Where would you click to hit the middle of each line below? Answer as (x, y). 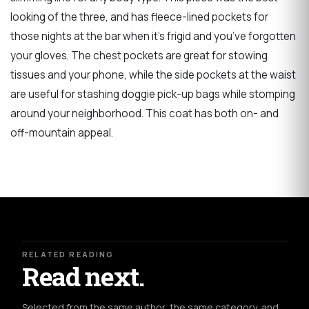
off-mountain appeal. (62, 133)
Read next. (83, 277)
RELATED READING (68, 255)
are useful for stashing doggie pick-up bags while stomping (153, 94)
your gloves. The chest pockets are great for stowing (139, 56)
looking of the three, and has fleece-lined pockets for (139, 17)
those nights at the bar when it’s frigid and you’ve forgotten (153, 37)
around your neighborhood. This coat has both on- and (144, 114)
